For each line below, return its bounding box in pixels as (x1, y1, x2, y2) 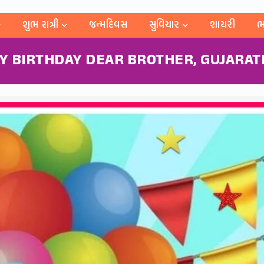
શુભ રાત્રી (22, 16, 59, 34)
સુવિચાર (148, 16, 180, 34)
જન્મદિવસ (88, 16, 128, 34)
